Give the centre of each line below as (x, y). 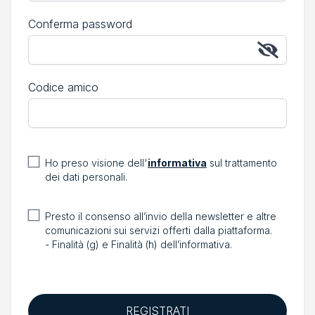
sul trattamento (242, 163)
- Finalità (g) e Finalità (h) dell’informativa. (139, 244)
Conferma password (80, 24)
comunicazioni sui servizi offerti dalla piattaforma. (159, 230)
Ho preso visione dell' (96, 163)
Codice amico (63, 87)
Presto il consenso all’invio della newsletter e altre (161, 216)
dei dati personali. (86, 177)
